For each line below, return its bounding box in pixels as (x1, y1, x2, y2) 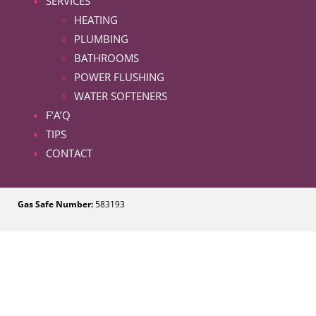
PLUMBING (74, 32, 128, 46)
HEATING (74, 13, 118, 27)
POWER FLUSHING (74, 70, 164, 84)
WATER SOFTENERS (74, 89, 167, 103)
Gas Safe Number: (18, 198, 93, 210)
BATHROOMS (74, 51, 139, 65)
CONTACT (46, 146, 92, 160)
